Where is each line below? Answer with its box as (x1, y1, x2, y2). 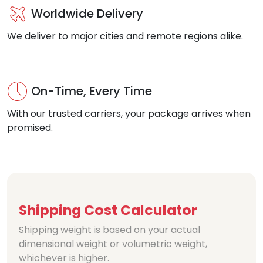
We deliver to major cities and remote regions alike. (7, 29, 243, 43)
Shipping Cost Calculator (19, 200, 197, 220)
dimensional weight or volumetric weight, (19, 237, 207, 251)
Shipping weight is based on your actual (19, 223, 200, 237)
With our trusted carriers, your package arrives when (7, 107, 251, 121)
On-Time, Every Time (31, 83, 152, 99)
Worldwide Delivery (31, 5, 143, 22)
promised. (7, 121, 53, 135)
